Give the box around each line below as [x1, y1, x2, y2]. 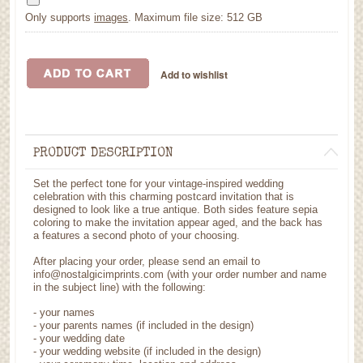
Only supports [25, 11, 95, 23]
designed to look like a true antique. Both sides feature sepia [33, 203, 318, 216]
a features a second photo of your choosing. [33, 228, 241, 241]
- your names [33, 305, 96, 318]
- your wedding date [33, 331, 126, 344]
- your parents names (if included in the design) [33, 318, 254, 331]
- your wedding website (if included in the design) [33, 344, 262, 357]
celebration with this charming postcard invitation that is [33, 190, 295, 203]
